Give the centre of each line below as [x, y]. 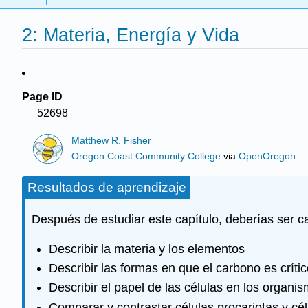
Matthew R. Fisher [112, 141]
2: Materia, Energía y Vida [131, 35]
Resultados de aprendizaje [107, 188]
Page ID [42, 97]
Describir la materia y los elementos [146, 249]
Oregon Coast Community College [146, 156]
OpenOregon [267, 156]
